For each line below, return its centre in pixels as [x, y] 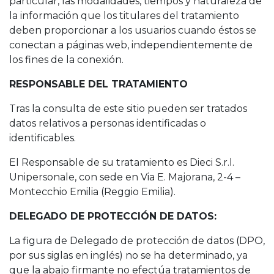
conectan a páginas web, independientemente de [131, 45]
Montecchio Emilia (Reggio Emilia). [92, 192]
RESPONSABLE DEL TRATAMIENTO [98, 84]
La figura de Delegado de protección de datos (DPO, [137, 241]
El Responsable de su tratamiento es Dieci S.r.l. [122, 162]
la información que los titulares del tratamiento [124, 16]
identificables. [43, 138]
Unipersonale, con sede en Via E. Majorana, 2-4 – [125, 177]
